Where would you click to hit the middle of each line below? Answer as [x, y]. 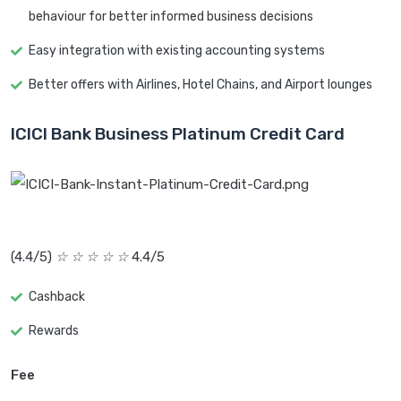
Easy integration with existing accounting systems [177, 51]
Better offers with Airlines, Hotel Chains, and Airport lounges [200, 85]
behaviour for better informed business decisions [171, 17]
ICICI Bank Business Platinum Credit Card [178, 134]
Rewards [54, 331]
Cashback [57, 297]
